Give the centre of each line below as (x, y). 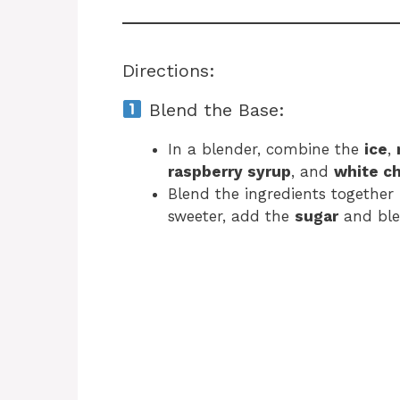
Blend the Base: (213, 109)
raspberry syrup (229, 171)
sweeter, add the (231, 216)
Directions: (169, 70)
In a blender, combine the (266, 149)
